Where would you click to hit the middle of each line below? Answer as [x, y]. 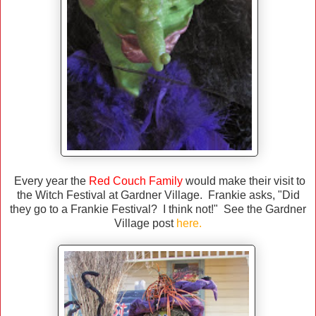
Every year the [50, 181]
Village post [145, 224]
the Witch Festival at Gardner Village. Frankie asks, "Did [158, 195]
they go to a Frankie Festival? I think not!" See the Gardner [158, 209]
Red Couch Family [135, 181]
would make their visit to [244, 181]
